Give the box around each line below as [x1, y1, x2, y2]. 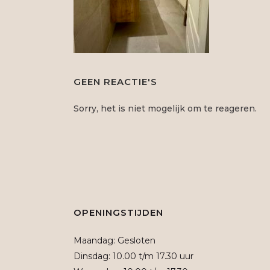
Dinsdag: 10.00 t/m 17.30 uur [74, 251, 193, 262]
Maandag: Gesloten [74, 235, 155, 246]
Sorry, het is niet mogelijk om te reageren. [74, 103, 257, 114]
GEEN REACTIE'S [74, 76, 157, 87]
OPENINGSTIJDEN [74, 207, 163, 218]
